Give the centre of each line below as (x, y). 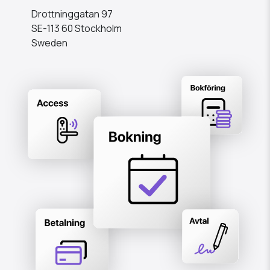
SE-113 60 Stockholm (77, 29)
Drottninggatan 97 (72, 14)
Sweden (49, 43)
